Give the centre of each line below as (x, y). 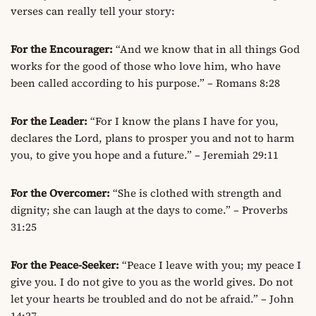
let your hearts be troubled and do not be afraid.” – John (152, 298)
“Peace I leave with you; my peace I (210, 265)
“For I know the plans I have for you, (183, 121)
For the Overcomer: (60, 193)
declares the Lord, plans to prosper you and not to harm (152, 138)
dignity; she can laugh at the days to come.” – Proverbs (149, 209)
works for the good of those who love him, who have (146, 66)
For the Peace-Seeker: (65, 265)
